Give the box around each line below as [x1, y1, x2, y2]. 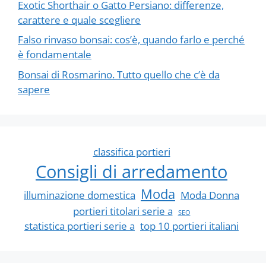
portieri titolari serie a [72, 204, 173, 218]
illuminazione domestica [24, 188, 135, 202]
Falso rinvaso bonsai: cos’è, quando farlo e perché [18, 33, 245, 47]
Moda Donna [180, 188, 239, 202]
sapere [18, 82, 50, 96]
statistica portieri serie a [24, 218, 135, 233]
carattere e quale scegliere [18, 12, 141, 27]
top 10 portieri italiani [140, 218, 239, 233]
